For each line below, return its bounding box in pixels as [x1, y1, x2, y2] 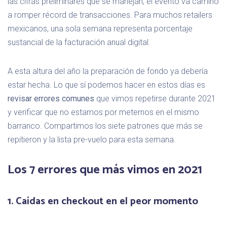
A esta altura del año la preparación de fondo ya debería [8, 66, 208, 76]
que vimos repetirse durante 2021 [94, 93, 216, 103]
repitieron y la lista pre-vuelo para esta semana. [8, 134, 176, 144]
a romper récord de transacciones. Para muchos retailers [8, 10, 212, 20]
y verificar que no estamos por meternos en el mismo [8, 107, 199, 117]
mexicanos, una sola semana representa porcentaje [8, 23, 193, 33]
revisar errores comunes [8, 93, 94, 103]
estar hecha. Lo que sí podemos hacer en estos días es [8, 80, 205, 90]
